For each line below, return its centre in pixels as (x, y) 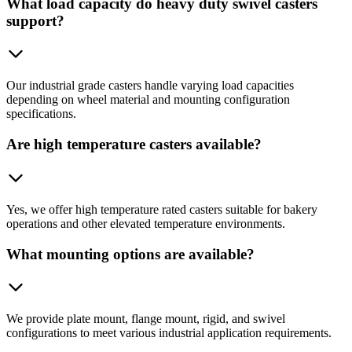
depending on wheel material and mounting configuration (148, 100)
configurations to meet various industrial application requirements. (169, 333)
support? (35, 20)
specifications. (41, 114)
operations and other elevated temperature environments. (146, 223)
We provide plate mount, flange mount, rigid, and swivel (146, 319)
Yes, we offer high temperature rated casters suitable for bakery (162, 209)
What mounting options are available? (130, 254)
